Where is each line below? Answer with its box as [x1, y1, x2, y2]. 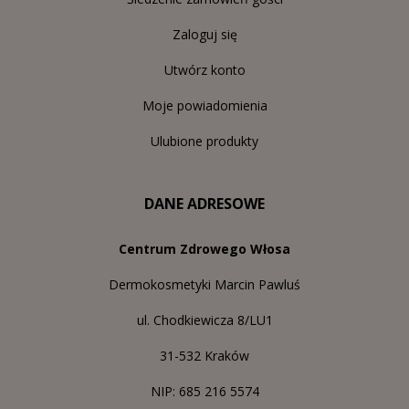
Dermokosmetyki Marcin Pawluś [109, 275, 300, 293]
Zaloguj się [172, 25, 237, 43]
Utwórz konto [163, 60, 246, 79]
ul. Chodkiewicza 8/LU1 [136, 310, 273, 329]
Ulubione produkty [151, 131, 258, 150]
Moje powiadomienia [142, 96, 267, 114]
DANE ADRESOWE [144, 193, 265, 214]
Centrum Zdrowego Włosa [119, 239, 290, 257]
